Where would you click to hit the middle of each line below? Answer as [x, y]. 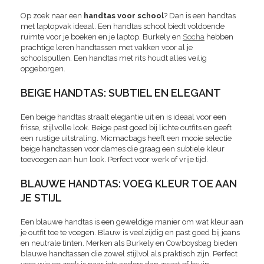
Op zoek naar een [52, 16]
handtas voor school [124, 16]
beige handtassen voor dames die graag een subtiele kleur [123, 149]
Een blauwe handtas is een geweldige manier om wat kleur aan [132, 222]
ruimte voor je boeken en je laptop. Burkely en [102, 37]
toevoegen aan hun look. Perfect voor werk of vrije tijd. [114, 160]
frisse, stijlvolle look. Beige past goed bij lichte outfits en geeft [126, 128]
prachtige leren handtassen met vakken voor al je [107, 48]
